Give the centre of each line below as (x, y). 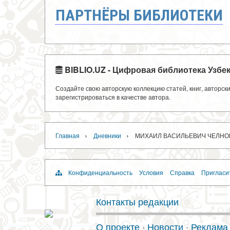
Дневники (107, 135)
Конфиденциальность (100, 172)
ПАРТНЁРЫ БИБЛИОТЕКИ (139, 15)
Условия (151, 172)
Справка (182, 172)
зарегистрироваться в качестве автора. (113, 97)
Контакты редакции (137, 201)
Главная (68, 135)
